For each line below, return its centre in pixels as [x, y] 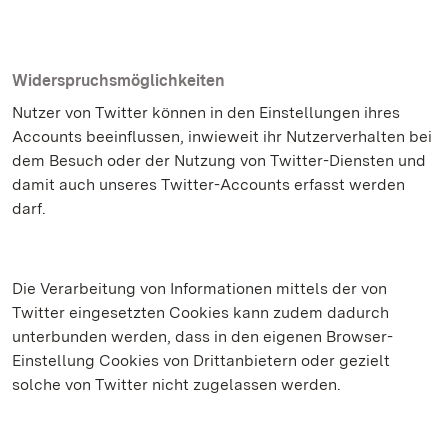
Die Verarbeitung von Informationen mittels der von [199, 288]
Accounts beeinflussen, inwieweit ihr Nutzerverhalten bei [222, 136]
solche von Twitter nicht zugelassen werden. [176, 384]
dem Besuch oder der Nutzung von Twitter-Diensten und [219, 160]
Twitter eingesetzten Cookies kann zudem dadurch [200, 312]
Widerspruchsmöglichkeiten [118, 80]
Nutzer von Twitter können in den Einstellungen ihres [206, 112]
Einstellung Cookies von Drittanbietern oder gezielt [201, 360]
